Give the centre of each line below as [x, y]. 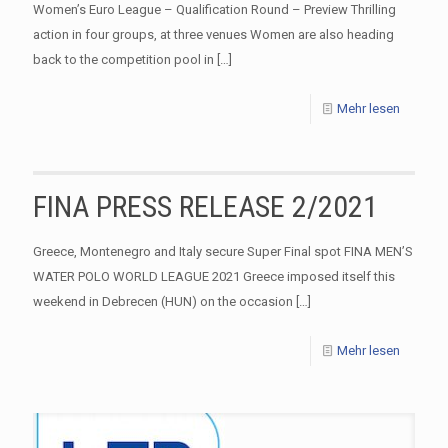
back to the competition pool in [123, 59]
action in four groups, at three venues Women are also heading [213, 34]
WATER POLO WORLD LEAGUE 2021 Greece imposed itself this [214, 276]
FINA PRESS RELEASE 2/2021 [205, 206]
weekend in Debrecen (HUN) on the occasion [163, 301]
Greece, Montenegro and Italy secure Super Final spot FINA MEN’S [223, 251]
